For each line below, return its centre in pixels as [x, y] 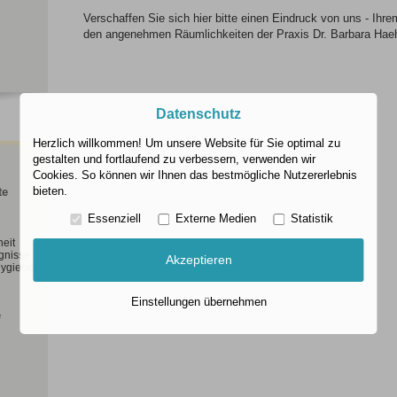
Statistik [311, 219]
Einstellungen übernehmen [198, 302]
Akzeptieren [198, 260]
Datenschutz [198, 114]
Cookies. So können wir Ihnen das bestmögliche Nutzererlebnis [195, 175]
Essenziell [114, 219]
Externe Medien [215, 219]
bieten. [51, 191]
